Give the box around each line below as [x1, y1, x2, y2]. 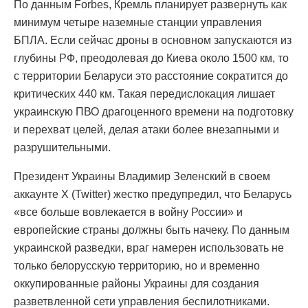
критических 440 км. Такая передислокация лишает [14, 87, 275, 100]
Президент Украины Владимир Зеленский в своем [14, 170, 270, 182]
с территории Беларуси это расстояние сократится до [14, 69, 288, 82]
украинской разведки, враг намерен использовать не [14, 241, 284, 254]
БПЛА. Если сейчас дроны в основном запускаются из [14, 34, 291, 46]
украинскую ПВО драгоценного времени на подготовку [14, 105, 294, 118]
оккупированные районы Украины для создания [14, 277, 259, 289]
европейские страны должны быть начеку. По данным [14, 223, 289, 236]
